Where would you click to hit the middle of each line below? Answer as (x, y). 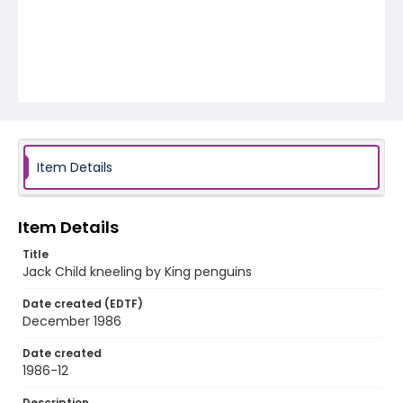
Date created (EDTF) (83, 304)
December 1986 (72, 321)
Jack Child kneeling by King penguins (137, 272)
